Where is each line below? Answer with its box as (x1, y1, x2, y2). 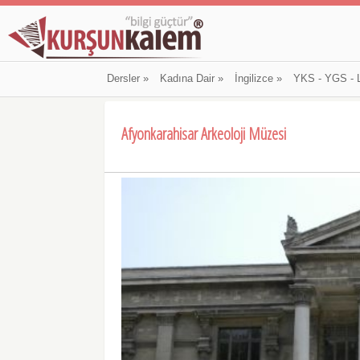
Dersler (106, 73, 140, 84)
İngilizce (234, 73, 273, 84)
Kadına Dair (159, 73, 215, 84)
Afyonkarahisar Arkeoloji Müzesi (121, 122, 287, 145)
